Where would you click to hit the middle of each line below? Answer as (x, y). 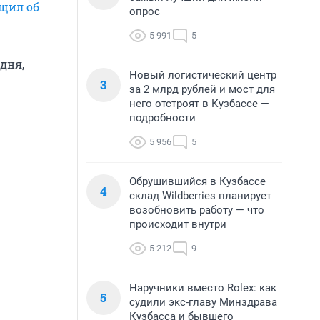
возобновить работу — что (197, 210)
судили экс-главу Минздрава (203, 302)
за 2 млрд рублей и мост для (202, 89)
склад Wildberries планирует (200, 196)
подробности (162, 118)
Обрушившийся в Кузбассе (197, 181)
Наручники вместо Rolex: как (203, 288)
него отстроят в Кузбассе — (199, 104)
